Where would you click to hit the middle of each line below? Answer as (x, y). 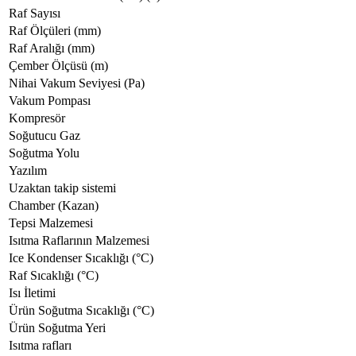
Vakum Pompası (50, 101)
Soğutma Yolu (44, 153)
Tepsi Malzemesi (51, 223)
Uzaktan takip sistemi (62, 188)
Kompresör (37, 118)
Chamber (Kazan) (54, 206)
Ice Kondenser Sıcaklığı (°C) (81, 258)
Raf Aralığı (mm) (52, 48)
